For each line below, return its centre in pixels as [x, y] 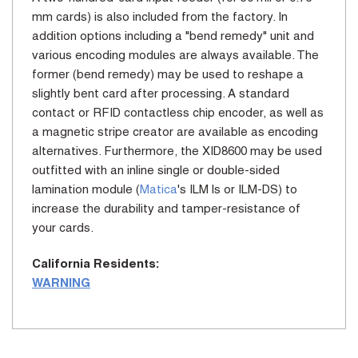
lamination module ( [86, 189]
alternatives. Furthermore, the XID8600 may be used [177, 151]
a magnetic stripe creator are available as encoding [175, 132]
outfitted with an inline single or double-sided [156, 170]
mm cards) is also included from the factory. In [160, 17]
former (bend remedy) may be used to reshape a [168, 74]
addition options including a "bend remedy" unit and [173, 36]
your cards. [63, 228]
